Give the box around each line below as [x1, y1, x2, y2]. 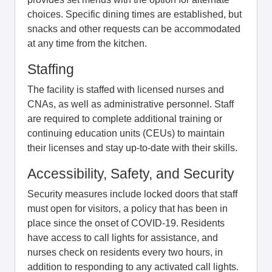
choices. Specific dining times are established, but [27, 9, 242, 19]
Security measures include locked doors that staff [27, 189, 237, 199]
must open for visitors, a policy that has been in [27, 203, 228, 214]
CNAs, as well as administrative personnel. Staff [27, 99, 234, 109]
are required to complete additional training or [27, 114, 222, 124]
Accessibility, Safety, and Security [27, 166, 234, 182]
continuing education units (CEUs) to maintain [27, 128, 225, 138]
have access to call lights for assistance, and [27, 233, 218, 243]
